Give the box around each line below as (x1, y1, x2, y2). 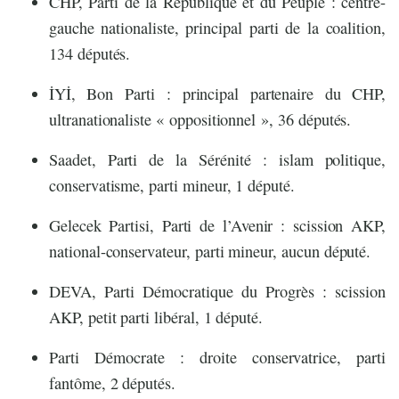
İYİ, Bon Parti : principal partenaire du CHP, (49, 83, 386, 105)
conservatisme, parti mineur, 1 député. (49, 175, 295, 197)
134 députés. (49, 43, 131, 65)
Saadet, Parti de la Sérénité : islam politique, (49, 149, 386, 171)
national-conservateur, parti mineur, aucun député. (49, 240, 371, 263)
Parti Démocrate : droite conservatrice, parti (49, 346, 386, 369)
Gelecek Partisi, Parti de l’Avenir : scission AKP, (49, 215, 386, 237)
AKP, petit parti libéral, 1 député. (49, 306, 264, 329)
